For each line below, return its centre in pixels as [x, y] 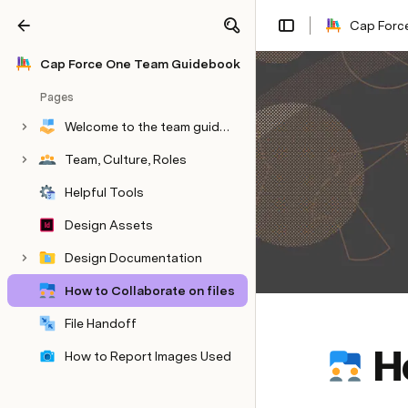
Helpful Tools [104, 192]
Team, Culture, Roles [126, 159]
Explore [141, 29]
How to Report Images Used [148, 356]
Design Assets [109, 225]
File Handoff [101, 323]
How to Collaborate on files [150, 291]
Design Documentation [133, 258]
